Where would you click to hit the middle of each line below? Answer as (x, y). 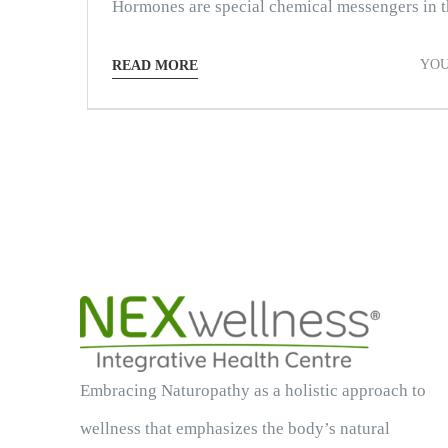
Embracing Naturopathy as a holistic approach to (252, 390)
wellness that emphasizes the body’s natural (234, 428)
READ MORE (154, 65)
